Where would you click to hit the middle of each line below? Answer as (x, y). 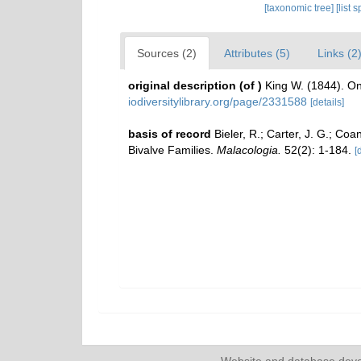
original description (182, 85)
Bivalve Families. (172, 150)
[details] (327, 102)
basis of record (170, 134)
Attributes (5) (257, 53)
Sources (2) (167, 53)
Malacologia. (249, 150)
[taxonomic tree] (300, 8)
